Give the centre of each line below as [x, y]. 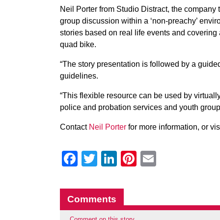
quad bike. [78, 44]
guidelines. [79, 76]
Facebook [112, 159]
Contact [74, 127]
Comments [92, 199]
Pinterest [168, 159]
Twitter [121, 159]
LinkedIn [147, 159]
